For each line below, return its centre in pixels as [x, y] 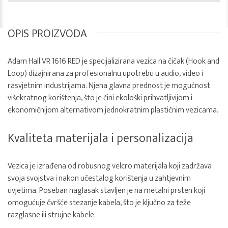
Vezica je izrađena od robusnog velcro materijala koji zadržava [110, 166]
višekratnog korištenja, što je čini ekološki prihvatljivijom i [100, 98]
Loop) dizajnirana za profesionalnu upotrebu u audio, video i [105, 74]
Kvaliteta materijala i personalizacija [101, 138]
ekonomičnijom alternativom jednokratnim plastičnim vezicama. [113, 110]
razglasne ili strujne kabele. [52, 215]
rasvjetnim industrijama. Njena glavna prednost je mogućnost [109, 86]
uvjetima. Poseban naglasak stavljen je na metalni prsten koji [106, 191]
